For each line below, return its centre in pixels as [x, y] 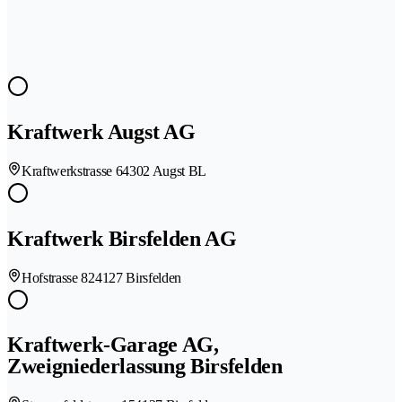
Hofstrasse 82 [58, 277]
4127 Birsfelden [138, 277]
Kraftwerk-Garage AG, [113, 345]
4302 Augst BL [165, 170]
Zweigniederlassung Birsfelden [145, 367]
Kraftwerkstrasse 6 [72, 170]
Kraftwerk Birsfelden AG [122, 238]
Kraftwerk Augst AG [101, 131]
